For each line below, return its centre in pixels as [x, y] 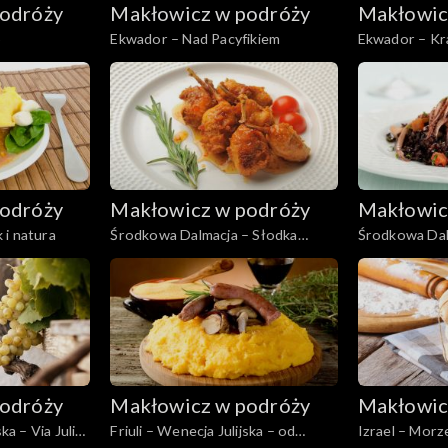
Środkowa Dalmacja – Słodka [204, 234]
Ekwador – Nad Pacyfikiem [195, 38]
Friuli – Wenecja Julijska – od [203, 430]
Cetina [132, 255]
